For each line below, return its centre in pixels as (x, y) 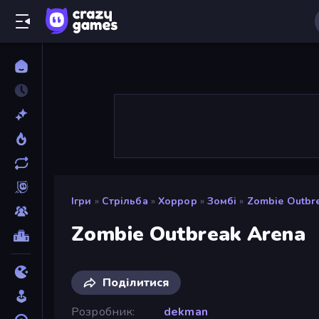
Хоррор (177, 201)
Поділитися (136, 282)
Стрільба (125, 201)
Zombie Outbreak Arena (188, 234)
